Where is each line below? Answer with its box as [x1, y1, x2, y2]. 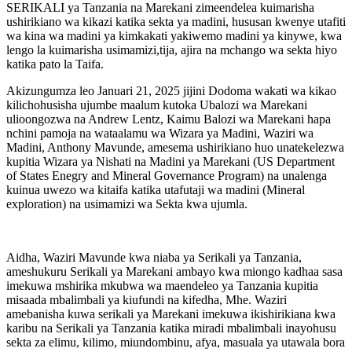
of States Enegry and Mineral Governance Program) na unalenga [6, 168, 327, 182]
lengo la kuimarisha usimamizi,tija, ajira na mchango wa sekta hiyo [6, 42, 337, 57]
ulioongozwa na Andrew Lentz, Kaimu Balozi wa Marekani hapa [6, 112, 331, 126]
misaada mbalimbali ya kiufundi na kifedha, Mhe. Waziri [6, 292, 287, 306]
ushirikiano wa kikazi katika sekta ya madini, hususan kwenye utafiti [6, 14, 346, 28]
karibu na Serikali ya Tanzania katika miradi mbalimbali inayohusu [6, 321, 336, 335]
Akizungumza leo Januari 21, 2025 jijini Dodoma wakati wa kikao [6, 83, 336, 97]
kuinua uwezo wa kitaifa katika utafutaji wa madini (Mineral [6, 182, 305, 196]
